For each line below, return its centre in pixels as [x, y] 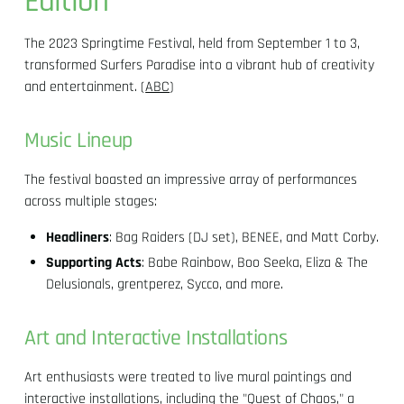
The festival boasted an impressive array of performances [191, 179]
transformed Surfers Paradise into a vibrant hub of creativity [200, 65]
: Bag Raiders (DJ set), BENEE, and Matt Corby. [244, 237]
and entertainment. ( [85, 87]
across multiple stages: [91, 201]
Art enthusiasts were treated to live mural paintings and [188, 377]
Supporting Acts [94, 262]
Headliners [78, 237]
